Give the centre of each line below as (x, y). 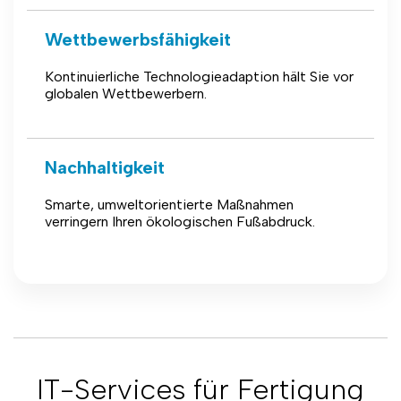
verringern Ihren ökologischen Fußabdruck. (180, 222)
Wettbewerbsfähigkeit (138, 39)
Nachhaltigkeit (105, 167)
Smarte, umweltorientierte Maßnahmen (169, 205)
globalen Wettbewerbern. (126, 94)
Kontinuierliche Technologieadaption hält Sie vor (199, 77)
